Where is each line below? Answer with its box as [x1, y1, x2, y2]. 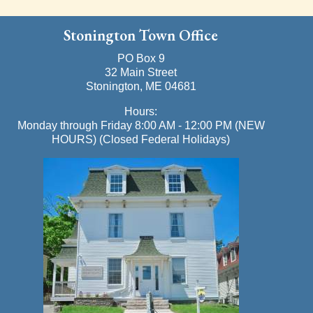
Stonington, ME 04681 [85, 80, 196, 92]
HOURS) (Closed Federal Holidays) [52, 133, 231, 145]
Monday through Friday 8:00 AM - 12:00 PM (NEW [17, 119, 265, 131]
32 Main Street [105, 66, 177, 78]
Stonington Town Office [64, 24, 219, 45]
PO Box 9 [117, 52, 165, 64]
